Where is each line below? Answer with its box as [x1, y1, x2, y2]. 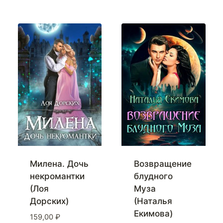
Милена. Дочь [30, 159, 89, 169]
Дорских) [30, 196, 69, 207]
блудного [133, 171, 173, 182]
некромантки [30, 171, 85, 182]
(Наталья [133, 196, 172, 207]
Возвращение [133, 159, 192, 169]
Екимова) [133, 209, 173, 219]
